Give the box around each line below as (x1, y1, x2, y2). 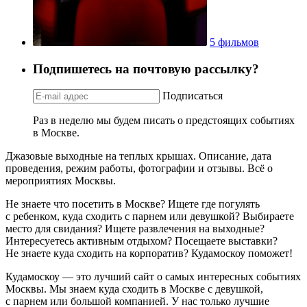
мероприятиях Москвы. (5, 175, 116, 187)
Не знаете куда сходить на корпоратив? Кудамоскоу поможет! (5, 247, 293, 260)
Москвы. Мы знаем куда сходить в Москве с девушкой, (5, 283, 263, 295)
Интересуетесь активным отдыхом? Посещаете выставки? (5, 235, 278, 247)
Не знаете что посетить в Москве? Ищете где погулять (5, 198, 260, 210)
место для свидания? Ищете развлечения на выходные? (5, 223, 265, 235)
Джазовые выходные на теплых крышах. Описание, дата (5, 150, 271, 162)
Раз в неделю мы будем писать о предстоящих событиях (33, 114, 295, 127)
